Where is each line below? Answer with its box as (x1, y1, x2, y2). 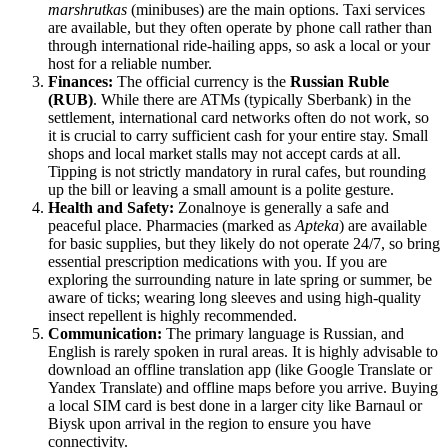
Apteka (295, 217, 339, 235)
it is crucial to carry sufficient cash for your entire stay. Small (48, 127, 428, 145)
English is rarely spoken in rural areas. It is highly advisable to (48, 343, 438, 361)
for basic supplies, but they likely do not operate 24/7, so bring (48, 235, 440, 253)
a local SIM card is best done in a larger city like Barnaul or (48, 397, 422, 415)
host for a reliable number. (48, 55, 212, 73)
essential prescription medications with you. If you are (48, 253, 387, 271)
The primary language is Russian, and (162, 325, 404, 343)
